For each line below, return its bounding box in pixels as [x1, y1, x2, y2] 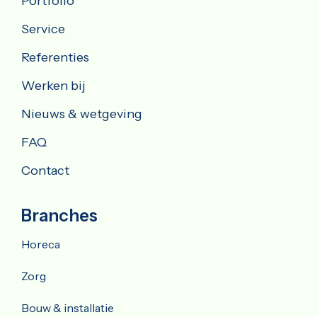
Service [21, 21, 65, 37]
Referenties [21, 49, 89, 65]
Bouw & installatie [21, 300, 114, 315]
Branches [21, 204, 98, 226]
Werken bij [21, 77, 86, 93]
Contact [21, 162, 69, 178]
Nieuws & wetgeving [21, 105, 142, 122]
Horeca [21, 236, 60, 251]
